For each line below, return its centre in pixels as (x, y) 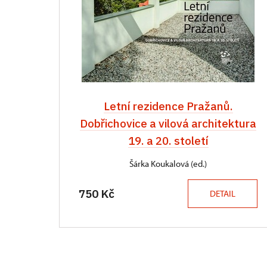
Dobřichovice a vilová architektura (168, 123)
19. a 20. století (168, 141)
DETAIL (223, 193)
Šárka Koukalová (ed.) (168, 164)
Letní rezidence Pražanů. (168, 106)
